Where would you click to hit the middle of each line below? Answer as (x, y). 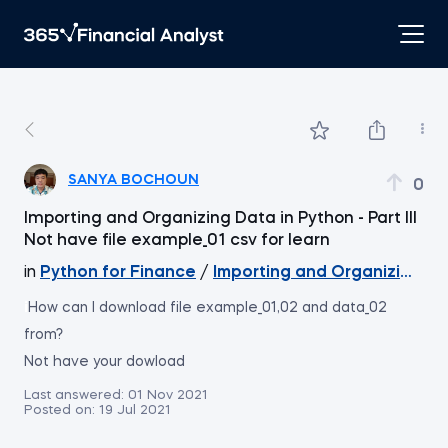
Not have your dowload (104, 362)
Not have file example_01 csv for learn (177, 241)
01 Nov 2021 (168, 395)
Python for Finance (118, 273)
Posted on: (59, 410)
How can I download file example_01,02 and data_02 (207, 308)
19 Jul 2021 (135, 410)
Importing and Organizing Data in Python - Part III (220, 219)
